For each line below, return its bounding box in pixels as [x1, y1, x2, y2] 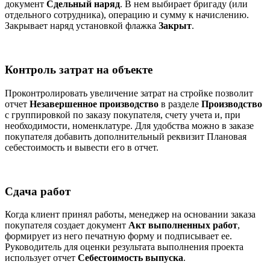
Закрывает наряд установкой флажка [5, 20, 159, 31]
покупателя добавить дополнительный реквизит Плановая [5, 131, 246, 142]
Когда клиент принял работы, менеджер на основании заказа [5, 209, 256, 220]
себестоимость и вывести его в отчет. [5, 142, 159, 152]
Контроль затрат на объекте [5, 63, 152, 77]
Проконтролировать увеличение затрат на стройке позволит [5, 87, 253, 98]
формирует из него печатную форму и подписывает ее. [5, 231, 232, 242]
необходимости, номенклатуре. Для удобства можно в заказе [5, 120, 254, 131]
